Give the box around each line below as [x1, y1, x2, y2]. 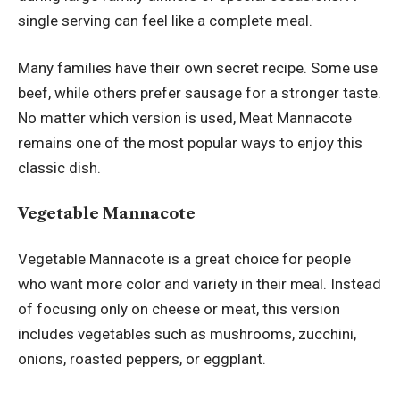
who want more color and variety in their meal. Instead [18, 275, 381, 294]
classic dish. [18, 159, 101, 178]
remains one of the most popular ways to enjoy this [18, 134, 362, 153]
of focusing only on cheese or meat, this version [18, 300, 340, 319]
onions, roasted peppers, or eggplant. [18, 350, 266, 369]
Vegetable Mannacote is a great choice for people [18, 250, 351, 269]
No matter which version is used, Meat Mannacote [18, 109, 352, 128]
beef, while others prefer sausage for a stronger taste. [18, 84, 381, 103]
